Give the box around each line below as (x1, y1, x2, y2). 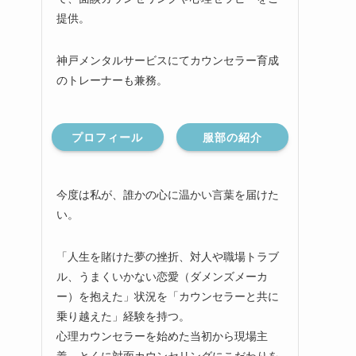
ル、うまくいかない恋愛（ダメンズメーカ (56, 268, 268, 284)
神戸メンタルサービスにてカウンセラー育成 (56, 52, 279, 68)
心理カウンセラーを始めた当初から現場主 (56, 327, 268, 344)
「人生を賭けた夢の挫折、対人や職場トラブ (56, 248, 279, 265)
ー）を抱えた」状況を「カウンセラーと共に (56, 288, 279, 304)
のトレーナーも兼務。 (56, 72, 168, 88)
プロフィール (72, 129, 144, 145)
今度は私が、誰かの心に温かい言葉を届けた (56, 186, 279, 203)
